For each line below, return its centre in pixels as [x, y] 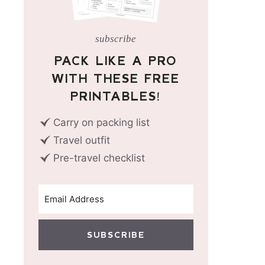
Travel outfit [81, 140]
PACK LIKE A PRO [116, 60]
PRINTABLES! [116, 96]
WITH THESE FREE [116, 78]
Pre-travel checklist [99, 158]
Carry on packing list [101, 122]
